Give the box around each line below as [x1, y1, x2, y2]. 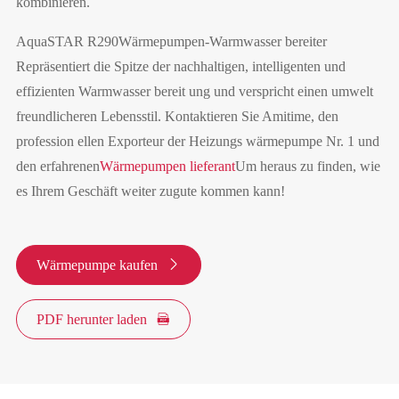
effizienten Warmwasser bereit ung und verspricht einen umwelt [15, 84, 373, 100]
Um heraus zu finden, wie [234, 159, 380, 175]
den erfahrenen [15, 159, 100, 175]
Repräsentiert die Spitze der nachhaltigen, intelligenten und [15, 59, 346, 75]
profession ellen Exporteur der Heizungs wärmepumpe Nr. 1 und [15, 134, 379, 150]
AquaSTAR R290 [15, 34, 118, 50]
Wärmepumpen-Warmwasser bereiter [118, 34, 327, 50]
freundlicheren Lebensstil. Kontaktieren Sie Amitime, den [15, 109, 338, 125]
